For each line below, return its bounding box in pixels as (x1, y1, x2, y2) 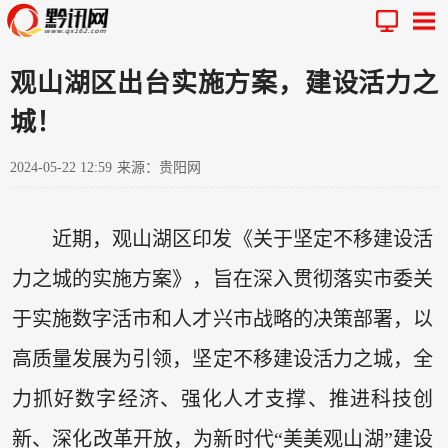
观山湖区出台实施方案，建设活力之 (10, 68, 438, 98)
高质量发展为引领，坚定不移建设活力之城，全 (11, 348, 434, 371)
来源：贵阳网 (117, 159, 201, 175)
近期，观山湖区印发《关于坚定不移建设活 (51, 228, 434, 251)
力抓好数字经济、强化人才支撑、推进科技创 (11, 388, 434, 411)
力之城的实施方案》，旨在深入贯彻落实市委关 (11, 268, 434, 291)
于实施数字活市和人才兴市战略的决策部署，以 (11, 308, 434, 331)
